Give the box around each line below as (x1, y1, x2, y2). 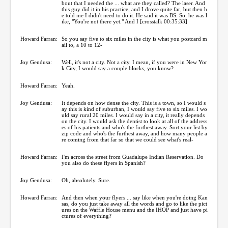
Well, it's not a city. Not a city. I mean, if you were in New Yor (62, 59, 207, 65)
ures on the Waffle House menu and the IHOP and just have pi (62, 206, 208, 213)
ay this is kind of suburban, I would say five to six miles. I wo (62, 105, 207, 112)
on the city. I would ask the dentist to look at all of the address (62, 118, 207, 124)
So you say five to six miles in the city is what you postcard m (62, 35, 207, 42)
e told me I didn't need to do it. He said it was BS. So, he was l (62, 12, 207, 18)
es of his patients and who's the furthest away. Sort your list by (62, 124, 208, 130)
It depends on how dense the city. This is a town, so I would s (62, 99, 206, 106)
